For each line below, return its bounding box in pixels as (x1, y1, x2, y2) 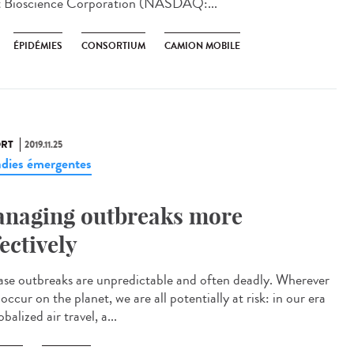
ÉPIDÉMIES (13, 39, 62, 53)
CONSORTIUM (81, 39, 145, 53)
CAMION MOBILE (164, 39, 240, 53)
